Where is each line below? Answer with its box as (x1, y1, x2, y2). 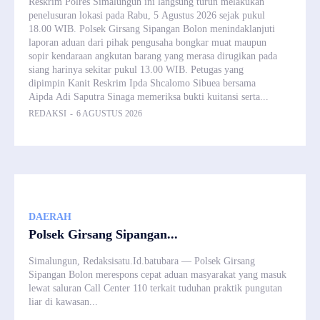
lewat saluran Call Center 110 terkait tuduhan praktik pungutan (29, 282, 282, 294)
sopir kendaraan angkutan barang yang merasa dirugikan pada (29, 50, 277, 61)
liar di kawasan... (29, 296, 98, 307)
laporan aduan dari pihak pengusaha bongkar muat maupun (29, 36, 266, 48)
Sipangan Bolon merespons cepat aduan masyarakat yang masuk (29, 269, 286, 280)
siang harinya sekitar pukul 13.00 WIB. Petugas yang (29, 64, 244, 75)
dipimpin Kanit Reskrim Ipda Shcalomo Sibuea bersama (29, 77, 256, 89)
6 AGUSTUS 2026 (76, 108, 142, 119)
